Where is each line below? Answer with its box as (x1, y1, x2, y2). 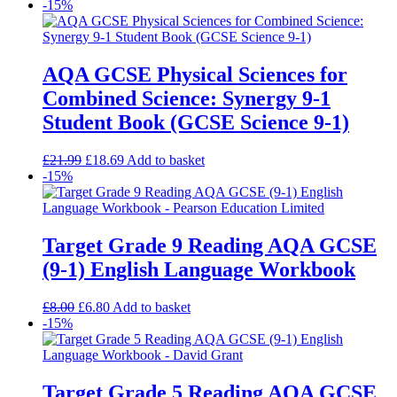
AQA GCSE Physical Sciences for (43, 63, 347, 87)
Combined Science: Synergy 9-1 (43, 87, 331, 111)
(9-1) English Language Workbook (43, 258, 355, 282)
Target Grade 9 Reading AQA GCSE (43, 234, 377, 258)
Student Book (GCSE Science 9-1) (43, 111, 349, 135)
